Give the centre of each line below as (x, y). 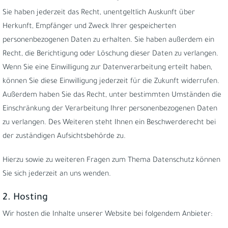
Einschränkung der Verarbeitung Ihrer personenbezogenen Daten (110, 109)
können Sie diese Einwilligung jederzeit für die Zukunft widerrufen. (111, 82)
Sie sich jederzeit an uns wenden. (57, 175)
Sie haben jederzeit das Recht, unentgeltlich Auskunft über (99, 13)
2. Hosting (25, 198)
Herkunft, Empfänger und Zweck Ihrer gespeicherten (89, 27)
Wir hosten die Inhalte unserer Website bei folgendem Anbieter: (107, 215)
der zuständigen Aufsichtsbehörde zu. (64, 137)
